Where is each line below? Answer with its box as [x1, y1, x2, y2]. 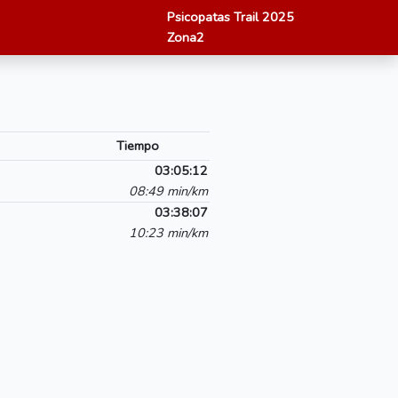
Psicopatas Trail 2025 [167, 8, 294, 26]
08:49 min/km [129, 182, 208, 200]
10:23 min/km [129, 224, 208, 242]
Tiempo [115, 137, 159, 155]
